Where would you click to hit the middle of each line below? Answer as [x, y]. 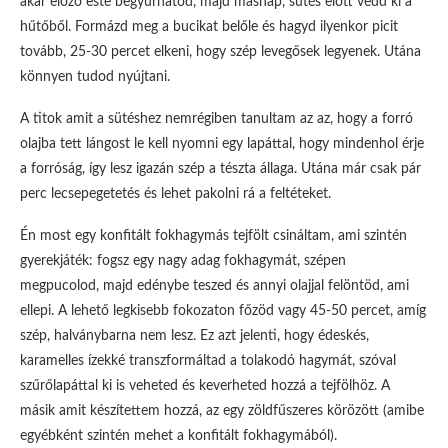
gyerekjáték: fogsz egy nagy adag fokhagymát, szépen [183, 261]
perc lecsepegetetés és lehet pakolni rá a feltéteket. [175, 194]
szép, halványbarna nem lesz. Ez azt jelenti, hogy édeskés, [194, 336]
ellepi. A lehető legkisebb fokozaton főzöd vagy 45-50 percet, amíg [223, 311]
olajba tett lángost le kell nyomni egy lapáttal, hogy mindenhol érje [222, 144]
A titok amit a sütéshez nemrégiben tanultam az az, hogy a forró [216, 119]
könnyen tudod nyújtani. [95, 77]
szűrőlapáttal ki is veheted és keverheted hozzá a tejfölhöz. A [205, 386]
